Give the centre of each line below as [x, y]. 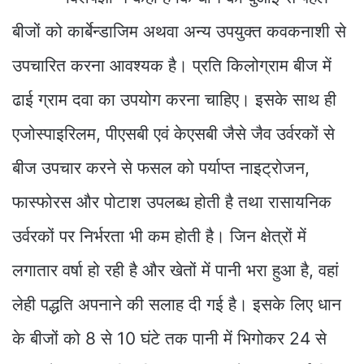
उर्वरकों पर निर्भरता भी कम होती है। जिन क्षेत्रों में [159, 236]
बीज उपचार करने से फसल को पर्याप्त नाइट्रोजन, [161, 167]
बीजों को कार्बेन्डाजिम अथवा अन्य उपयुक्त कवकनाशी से [179, 31]
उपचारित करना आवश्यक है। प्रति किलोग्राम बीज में [172, 65]
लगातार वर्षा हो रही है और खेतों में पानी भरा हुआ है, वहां [175, 270]
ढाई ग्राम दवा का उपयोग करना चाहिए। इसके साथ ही [174, 99]
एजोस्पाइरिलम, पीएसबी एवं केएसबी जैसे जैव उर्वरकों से [173, 133]
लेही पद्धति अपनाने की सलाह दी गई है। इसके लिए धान [177, 304]
